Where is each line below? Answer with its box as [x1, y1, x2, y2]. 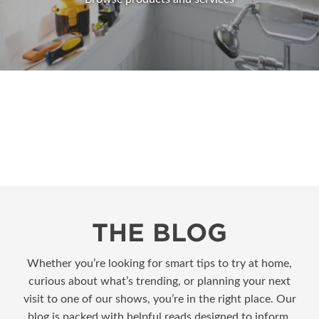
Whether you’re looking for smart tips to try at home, [27, 257, 292, 269]
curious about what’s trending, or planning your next [28, 275, 291, 287]
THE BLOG [92, 217, 227, 247]
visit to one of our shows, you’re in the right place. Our [23, 293, 296, 305]
